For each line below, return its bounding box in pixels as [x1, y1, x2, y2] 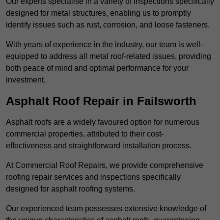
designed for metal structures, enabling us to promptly [6, 9, 191, 18]
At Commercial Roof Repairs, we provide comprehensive [6, 161, 203, 170]
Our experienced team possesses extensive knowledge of [6, 204, 206, 213]
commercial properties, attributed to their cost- [6, 130, 164, 138]
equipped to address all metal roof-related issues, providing [6, 52, 211, 61]
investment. [6, 76, 46, 84]
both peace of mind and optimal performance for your [6, 64, 189, 73]
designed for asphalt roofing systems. [6, 185, 135, 193]
